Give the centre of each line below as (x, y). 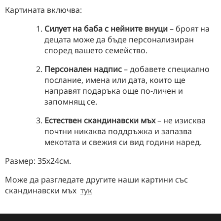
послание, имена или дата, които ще (115, 80)
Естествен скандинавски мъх (100, 120)
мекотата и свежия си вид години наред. (123, 142)
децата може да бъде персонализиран (119, 39)
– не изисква (181, 120)
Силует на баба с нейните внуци (106, 28)
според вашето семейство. (96, 50)
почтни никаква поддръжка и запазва (118, 131)
